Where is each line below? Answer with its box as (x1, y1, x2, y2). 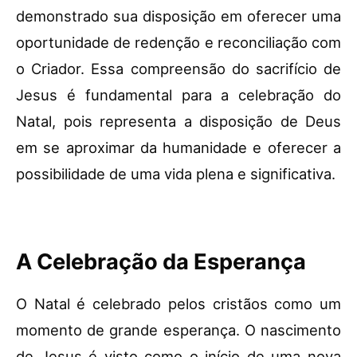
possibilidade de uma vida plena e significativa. (16, 165, 335, 183)
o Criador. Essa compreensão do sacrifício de (16, 60, 341, 78)
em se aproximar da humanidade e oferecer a (16, 139, 341, 157)
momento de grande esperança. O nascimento (16, 321, 341, 339)
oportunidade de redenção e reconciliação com (16, 33, 341, 52)
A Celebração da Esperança (16, 249, 306, 276)
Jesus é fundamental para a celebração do (16, 86, 341, 104)
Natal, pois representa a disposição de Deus (16, 112, 341, 131)
